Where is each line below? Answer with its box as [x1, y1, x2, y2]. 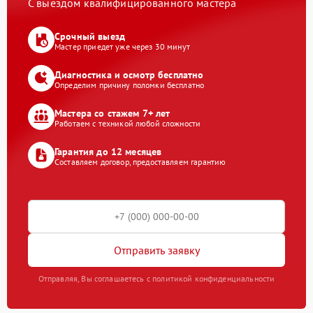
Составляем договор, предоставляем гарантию [54, 156, 226, 167]
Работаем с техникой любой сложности [54, 117, 201, 129]
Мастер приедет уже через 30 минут [54, 41, 190, 52]
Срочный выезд [54, 29, 125, 43]
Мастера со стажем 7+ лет [54, 106, 170, 119]
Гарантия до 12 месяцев [54, 145, 162, 158]
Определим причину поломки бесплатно [54, 79, 205, 90]
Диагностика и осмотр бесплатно [54, 68, 204, 81]
